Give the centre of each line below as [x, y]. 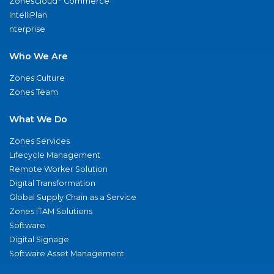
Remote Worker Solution [58, 169]
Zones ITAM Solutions [51, 211]
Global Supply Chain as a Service [73, 197]
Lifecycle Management [55, 155]
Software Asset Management [67, 253]
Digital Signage [39, 239]
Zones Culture [37, 78]
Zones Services [39, 141]
